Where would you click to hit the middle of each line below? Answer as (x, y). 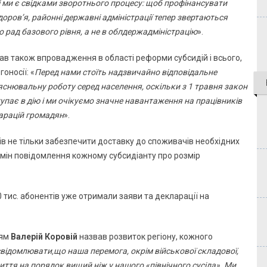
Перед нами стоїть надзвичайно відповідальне (126, 72)
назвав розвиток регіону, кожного (145, 237)
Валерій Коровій (44, 237)
